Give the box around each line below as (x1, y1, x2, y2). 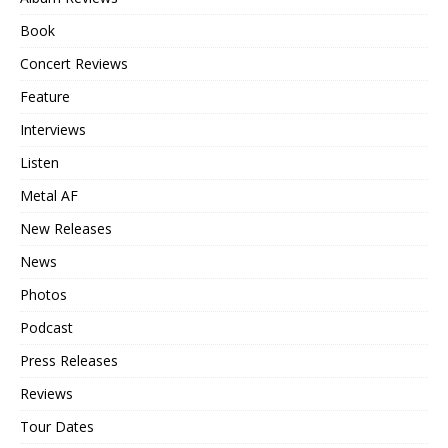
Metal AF (20, 186, 78, 206)
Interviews (20, 120, 86, 140)
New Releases (20, 219, 112, 239)
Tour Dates (20, 417, 94, 437)
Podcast (20, 318, 73, 338)
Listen (20, 153, 59, 173)
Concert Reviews (20, 54, 128, 74)
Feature (20, 87, 70, 107)
